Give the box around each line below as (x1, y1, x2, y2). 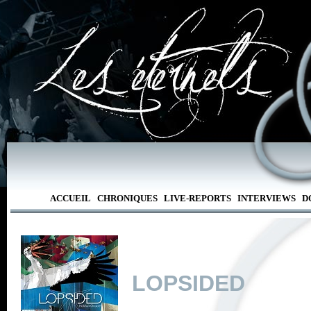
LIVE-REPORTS (163, 193, 231, 203)
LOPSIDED (132, 271, 245, 296)
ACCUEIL (49, 193, 91, 203)
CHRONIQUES (96, 193, 158, 203)
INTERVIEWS (237, 193, 296, 203)
